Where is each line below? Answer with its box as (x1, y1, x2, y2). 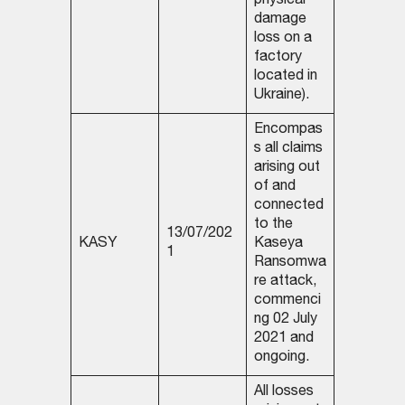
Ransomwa (253, 256, 326, 271)
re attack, (253, 275, 316, 290)
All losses (253, 385, 314, 400)
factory (253, 51, 302, 66)
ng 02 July (253, 313, 317, 328)
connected (253, 199, 324, 214)
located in (253, 70, 317, 85)
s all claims (253, 142, 323, 157)
